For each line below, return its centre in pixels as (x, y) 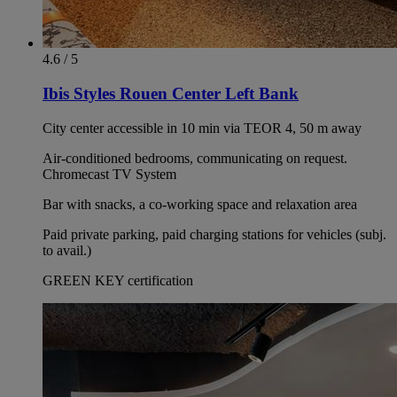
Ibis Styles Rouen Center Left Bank (171, 94)
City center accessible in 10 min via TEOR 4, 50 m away (202, 128)
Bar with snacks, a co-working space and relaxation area (200, 204)
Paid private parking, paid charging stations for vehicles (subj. (214, 234)
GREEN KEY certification (118, 280)
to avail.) (67, 250)
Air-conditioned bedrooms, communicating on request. (195, 158)
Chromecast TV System (109, 174)
